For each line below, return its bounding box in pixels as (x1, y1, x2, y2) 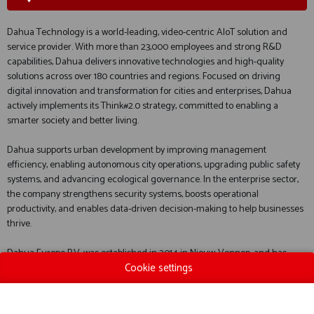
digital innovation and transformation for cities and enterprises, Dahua (7, 83, 292, 100)
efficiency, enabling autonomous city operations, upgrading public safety (7, 157, 300, 173)
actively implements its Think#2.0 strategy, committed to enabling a (7, 98, 278, 114)
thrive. (7, 216, 32, 232)
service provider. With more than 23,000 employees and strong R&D (7, 39, 282, 55)
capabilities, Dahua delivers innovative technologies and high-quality (7, 54, 284, 70)
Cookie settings (125, 259, 193, 277)
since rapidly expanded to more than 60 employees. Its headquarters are (7, 260, 300, 276)
